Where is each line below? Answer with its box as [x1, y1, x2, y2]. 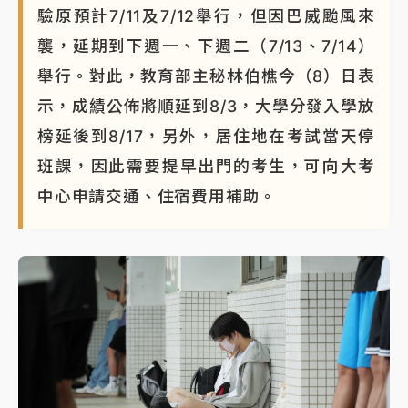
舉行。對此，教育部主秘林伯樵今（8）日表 [37, 66, 375, 86]
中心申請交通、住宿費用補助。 [37, 186, 278, 206]
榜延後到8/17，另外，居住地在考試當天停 [37, 126, 375, 146]
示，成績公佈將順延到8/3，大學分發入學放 [37, 96, 375, 116]
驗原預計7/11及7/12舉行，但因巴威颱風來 [37, 5, 375, 25]
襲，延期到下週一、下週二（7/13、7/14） [37, 36, 375, 56]
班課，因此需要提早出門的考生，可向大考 [37, 156, 375, 176]
